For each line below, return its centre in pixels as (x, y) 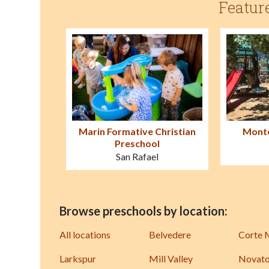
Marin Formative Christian (137, 131)
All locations (85, 235)
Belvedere (170, 235)
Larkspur (78, 259)
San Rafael (137, 157)
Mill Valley (171, 259)
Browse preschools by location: (144, 211)
